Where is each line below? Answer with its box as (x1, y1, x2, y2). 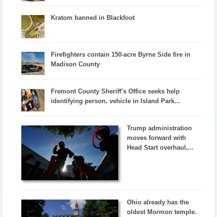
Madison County (51, 61, 100, 68)
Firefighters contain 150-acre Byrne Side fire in (51, 51, 191, 59)
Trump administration (127, 124, 192, 132)
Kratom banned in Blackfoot (51, 14, 135, 22)
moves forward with (127, 134, 186, 142)
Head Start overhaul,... (127, 144, 194, 152)
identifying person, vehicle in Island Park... (51, 97, 181, 105)
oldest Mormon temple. (127, 208, 197, 216)
